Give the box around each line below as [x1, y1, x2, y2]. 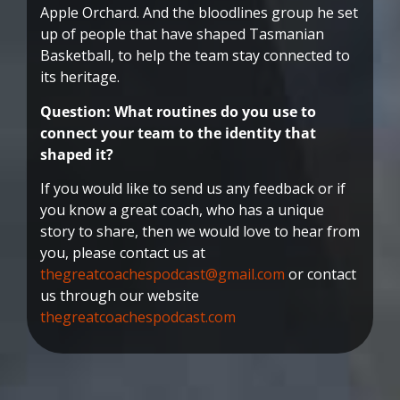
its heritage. [40, 67, 120, 87]
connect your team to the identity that [40, 122, 316, 143]
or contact [285, 264, 356, 285]
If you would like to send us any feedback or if [40, 179, 346, 199]
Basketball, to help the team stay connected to [40, 46, 350, 66]
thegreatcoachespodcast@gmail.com [40, 264, 285, 285]
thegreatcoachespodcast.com [40, 307, 236, 328]
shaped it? [40, 144, 113, 164]
